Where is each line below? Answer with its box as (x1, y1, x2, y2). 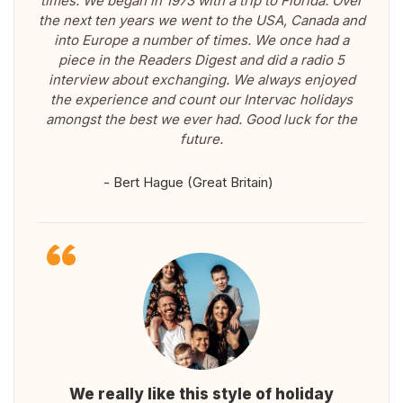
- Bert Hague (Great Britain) (103, 174, 273, 192)
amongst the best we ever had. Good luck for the (46, 111, 357, 129)
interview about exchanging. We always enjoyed (48, 71, 355, 89)
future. (180, 130, 223, 148)
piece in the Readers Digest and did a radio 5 (58, 51, 345, 69)
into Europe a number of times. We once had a (54, 31, 349, 49)
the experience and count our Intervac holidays (50, 91, 353, 109)
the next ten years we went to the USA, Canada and (38, 12, 365, 30)
